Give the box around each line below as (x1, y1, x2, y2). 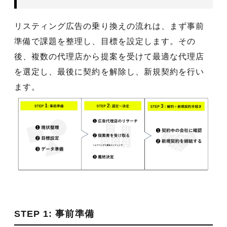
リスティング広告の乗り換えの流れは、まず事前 (14, 22, 205, 31)
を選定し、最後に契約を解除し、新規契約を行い (14, 67, 205, 77)
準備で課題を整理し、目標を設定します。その (14, 37, 196, 46)
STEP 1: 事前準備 (14, 208, 94, 219)
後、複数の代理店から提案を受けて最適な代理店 (14, 52, 205, 61)
